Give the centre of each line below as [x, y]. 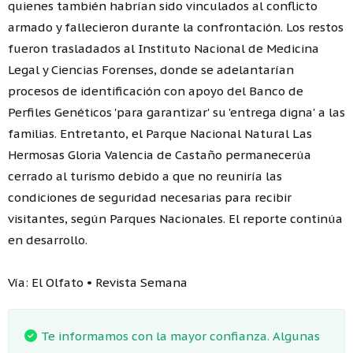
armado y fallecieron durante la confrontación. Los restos [176, 27]
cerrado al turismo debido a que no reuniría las [145, 176]
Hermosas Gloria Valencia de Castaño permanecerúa [160, 154]
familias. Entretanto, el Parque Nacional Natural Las [160, 133]
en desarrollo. [48, 240]
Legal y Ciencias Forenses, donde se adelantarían [151, 69]
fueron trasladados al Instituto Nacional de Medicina [163, 48]
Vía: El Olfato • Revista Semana [98, 282]
